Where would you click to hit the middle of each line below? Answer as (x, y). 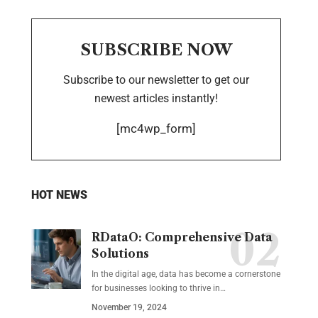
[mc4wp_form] (156, 128)
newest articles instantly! (156, 98)
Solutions (120, 253)
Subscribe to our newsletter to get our (156, 80)
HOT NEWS (59, 195)
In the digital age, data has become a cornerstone (186, 274)
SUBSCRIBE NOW (156, 50)
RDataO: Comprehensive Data (182, 237)
